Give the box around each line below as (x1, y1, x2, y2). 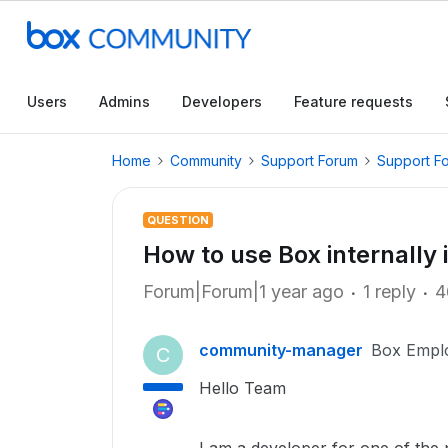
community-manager (199, 340, 363, 360)
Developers (182, 93, 262, 110)
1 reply (363, 281, 416, 302)
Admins (99, 93, 150, 110)
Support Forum (261, 152, 358, 169)
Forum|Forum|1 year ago (143, 281, 344, 302)
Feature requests (294, 93, 413, 110)
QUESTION (147, 213, 209, 227)
